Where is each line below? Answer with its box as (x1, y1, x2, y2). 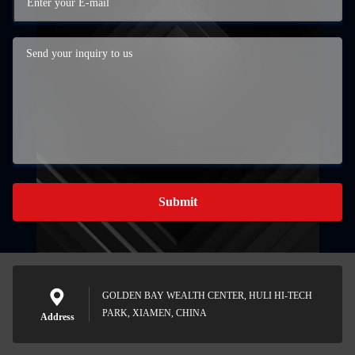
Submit (158, 195, 197, 208)
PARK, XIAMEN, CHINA (102, 307, 207, 319)
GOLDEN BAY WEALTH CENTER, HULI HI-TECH (102, 290, 312, 301)
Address (40, 311, 74, 323)
